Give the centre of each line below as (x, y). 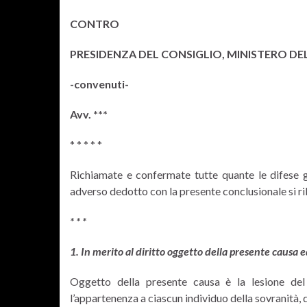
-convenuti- (99, 84)
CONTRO (95, 24)
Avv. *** (89, 114)
